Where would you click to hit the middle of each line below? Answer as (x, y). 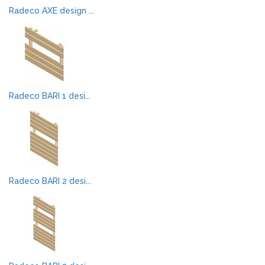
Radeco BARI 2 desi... (50, 181)
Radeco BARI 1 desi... (50, 96)
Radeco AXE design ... (51, 11)
